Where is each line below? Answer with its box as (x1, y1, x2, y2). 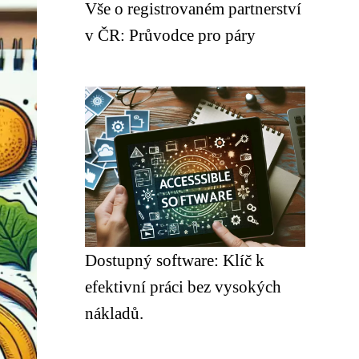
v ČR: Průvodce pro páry (85, 26, 256, 44)
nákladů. (85, 304, 143, 322)
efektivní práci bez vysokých (85, 277, 281, 296)
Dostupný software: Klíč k (85, 251, 264, 269)
